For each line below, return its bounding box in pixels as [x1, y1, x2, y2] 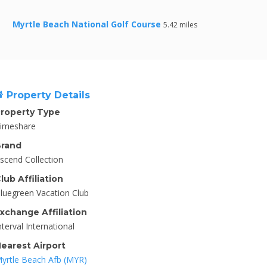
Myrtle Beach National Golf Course [13, 18, 161, 30]
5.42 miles [163, 20, 197, 30]
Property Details [4, 89, 90, 101]
